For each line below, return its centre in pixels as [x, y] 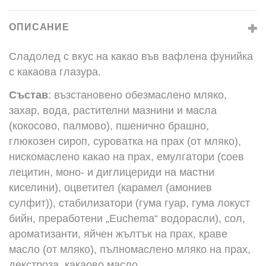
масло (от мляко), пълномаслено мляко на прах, [130, 249]
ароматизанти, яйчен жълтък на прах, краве [118, 234]
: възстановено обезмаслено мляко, [137, 95]
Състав [28, 95]
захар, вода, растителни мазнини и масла [113, 110]
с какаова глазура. [55, 72]
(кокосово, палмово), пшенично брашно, [109, 126]
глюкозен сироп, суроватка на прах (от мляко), [125, 141]
